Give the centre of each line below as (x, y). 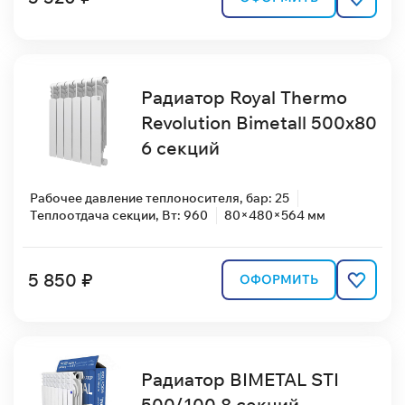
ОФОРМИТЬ (279, 280)
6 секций (180, 147)
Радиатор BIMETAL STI (240, 380)
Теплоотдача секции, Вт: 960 (119, 216)
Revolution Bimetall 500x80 (259, 122)
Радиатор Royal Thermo (244, 97)
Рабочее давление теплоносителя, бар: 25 (160, 198)
